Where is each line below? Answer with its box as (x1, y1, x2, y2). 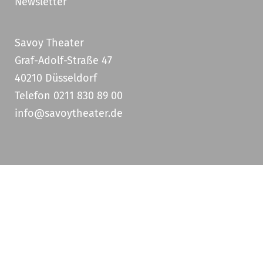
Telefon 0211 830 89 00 (15, 89, 123, 102)
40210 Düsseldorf (15, 72, 97, 85)
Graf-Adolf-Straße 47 (15, 54, 112, 67)
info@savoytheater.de (15, 107, 123, 120)
